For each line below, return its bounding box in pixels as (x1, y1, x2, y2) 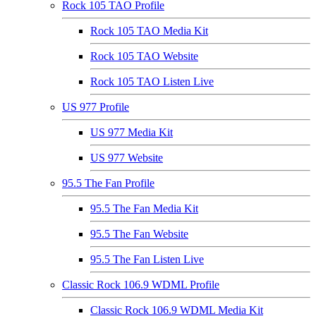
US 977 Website (90, 152, 163, 164)
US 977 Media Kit (90, 126, 173, 138)
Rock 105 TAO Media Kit (90, 25, 208, 37)
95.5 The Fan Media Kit (90, 202, 198, 214)
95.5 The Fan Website (90, 228, 188, 240)
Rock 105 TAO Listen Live (90, 75, 214, 87)
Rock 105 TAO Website (90, 50, 198, 62)
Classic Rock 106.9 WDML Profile (62, 279, 219, 291)
